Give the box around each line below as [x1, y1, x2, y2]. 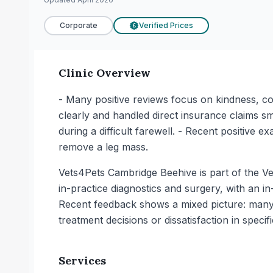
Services [58, 253, 106, 268]
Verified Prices [139, 21, 193, 30]
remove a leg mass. [58, 141, 148, 153]
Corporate [60, 21, 97, 30]
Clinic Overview [58, 66, 151, 80]
